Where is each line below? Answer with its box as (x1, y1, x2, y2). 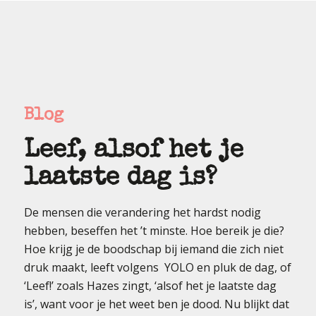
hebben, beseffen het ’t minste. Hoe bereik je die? (23, 222, 284, 238)
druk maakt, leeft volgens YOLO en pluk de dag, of (23, 259, 291, 275)
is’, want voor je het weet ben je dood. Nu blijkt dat (23, 296, 289, 312)
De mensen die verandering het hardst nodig (23, 204, 261, 220)
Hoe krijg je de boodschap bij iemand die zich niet (23, 241, 284, 257)
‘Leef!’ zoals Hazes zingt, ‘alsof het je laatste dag (23, 277, 276, 293)
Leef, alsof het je (23, 139, 243, 165)
